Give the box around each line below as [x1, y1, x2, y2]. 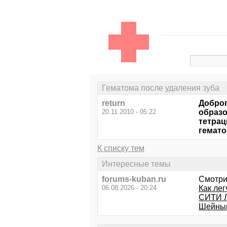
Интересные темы [102, 159, 171, 168]
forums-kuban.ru [102, 174, 166, 183]
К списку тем [97, 144, 144, 153]
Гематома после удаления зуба [102, 84, 219, 93]
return [102, 99, 125, 108]
